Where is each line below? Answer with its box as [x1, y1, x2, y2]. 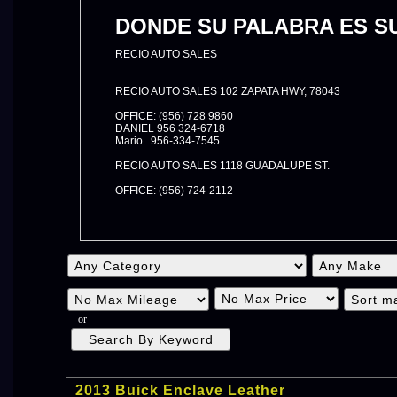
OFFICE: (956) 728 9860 [115, 110, 233, 122]
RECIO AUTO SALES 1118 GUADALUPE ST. [115, 160, 330, 172]
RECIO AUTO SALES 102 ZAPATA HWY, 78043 [115, 85, 340, 97]
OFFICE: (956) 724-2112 [115, 184, 233, 197]
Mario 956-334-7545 [115, 135, 220, 147]
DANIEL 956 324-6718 [115, 122, 225, 135]
